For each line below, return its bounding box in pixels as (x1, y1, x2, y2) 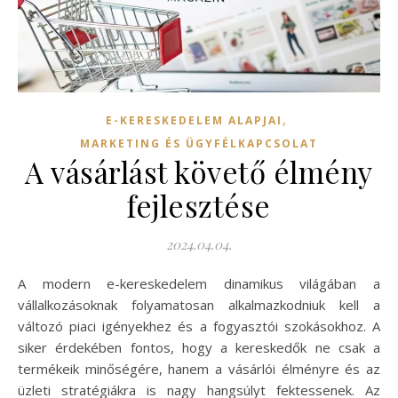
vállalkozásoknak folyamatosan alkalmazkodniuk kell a (18, 296, 380, 314)
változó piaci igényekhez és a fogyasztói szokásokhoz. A (18, 317, 380, 336)
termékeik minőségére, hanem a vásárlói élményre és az (18, 360, 380, 378)
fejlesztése (127, 186, 271, 226)
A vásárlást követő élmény (25, 152, 373, 192)
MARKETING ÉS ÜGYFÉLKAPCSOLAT (80, 136, 318, 152)
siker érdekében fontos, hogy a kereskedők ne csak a (18, 338, 380, 357)
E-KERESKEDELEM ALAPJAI (105, 113, 283, 129)
